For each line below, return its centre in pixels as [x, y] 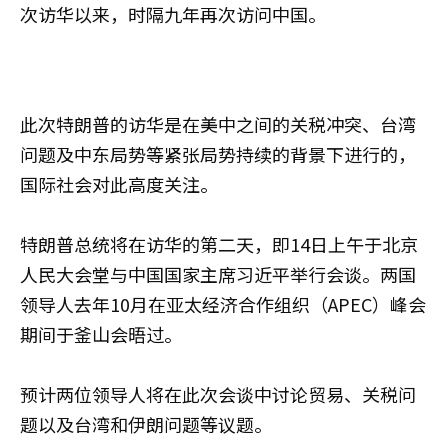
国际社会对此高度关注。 [119, 183]
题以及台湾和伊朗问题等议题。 [146, 423]
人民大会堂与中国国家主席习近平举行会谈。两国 [218, 273]
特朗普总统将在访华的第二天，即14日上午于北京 [219, 243]
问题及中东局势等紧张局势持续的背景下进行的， [218, 153]
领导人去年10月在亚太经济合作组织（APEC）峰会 [223, 303]
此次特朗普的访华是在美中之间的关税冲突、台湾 [218, 123]
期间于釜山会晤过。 [101, 333]
